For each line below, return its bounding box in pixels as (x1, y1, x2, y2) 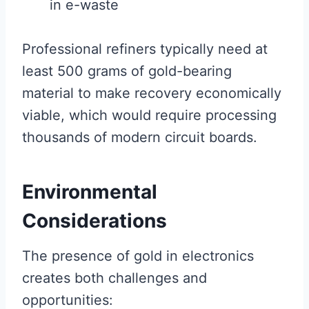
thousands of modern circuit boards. (22, 129, 257, 146)
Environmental (22, 180, 157, 204)
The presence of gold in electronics (22, 248, 254, 265)
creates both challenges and (22, 270, 207, 287)
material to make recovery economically (22, 85, 281, 102)
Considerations (22, 209, 167, 233)
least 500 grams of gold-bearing (22, 63, 232, 80)
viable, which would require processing (22, 107, 277, 124)
